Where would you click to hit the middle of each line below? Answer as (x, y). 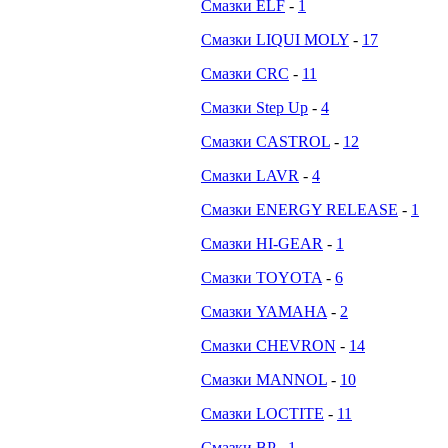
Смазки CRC (245, 73)
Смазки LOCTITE (262, 413)
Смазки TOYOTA (261, 277)
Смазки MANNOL (264, 379)
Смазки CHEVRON (268, 345)
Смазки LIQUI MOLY (275, 39)
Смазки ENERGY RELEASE (299, 209)
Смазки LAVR (250, 175)
